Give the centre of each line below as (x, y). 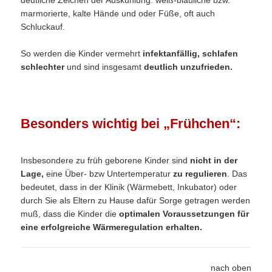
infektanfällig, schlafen (191, 53)
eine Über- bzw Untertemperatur (107, 173)
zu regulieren (199, 173)
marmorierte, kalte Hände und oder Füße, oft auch (118, 13)
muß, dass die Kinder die (70, 213)
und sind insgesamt (106, 66)
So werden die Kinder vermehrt (82, 53)
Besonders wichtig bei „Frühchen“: (131, 124)
